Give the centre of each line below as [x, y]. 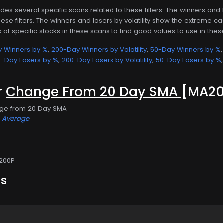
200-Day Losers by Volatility [107, 60]
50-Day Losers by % [188, 60]
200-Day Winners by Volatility [99, 49]
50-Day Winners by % [185, 49]
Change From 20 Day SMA [94, 91]
